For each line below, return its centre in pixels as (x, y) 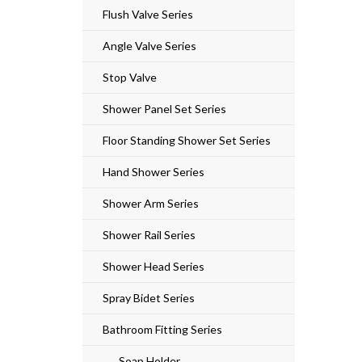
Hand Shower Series (154, 171)
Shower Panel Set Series (164, 108)
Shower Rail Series (149, 234)
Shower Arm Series (151, 203)
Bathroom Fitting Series (162, 329)
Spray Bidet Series (149, 297)
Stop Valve (130, 77)
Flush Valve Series (148, 14)
